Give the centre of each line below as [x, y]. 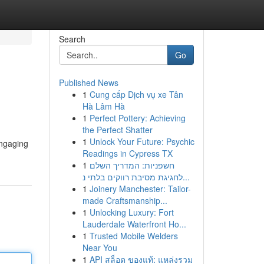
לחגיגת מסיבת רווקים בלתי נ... [186, 177]
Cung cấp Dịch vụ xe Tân [136, 94]
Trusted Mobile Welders [133, 236]
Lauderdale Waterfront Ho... [134, 224]
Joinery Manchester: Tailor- [140, 189]
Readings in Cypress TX [127, 153]
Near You [100, 247]
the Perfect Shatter [117, 130]
